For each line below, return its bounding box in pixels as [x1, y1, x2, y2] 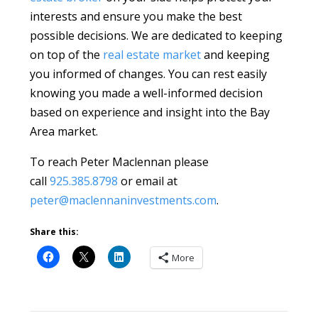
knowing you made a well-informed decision [30, 85, 263, 102]
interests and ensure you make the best [30, 9, 243, 25]
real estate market [103, 47, 202, 63]
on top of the [30, 47, 104, 63]
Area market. [30, 124, 99, 140]
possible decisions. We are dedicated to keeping [30, 28, 283, 44]
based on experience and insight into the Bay [30, 104, 270, 121]
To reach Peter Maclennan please [30, 154, 209, 170]
